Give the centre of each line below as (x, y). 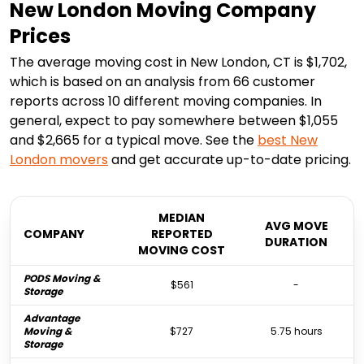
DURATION (296, 243)
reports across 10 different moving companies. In (166, 102)
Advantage (52, 318)
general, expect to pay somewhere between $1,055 (174, 121)
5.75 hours (296, 331)
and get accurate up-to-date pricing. (230, 160)
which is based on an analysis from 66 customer (162, 82)
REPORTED (182, 234)
